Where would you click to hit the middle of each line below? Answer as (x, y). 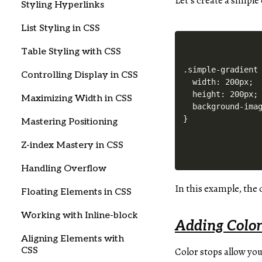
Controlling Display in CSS (80, 75)
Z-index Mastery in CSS (72, 145)
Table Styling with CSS (71, 52)
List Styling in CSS (61, 28)
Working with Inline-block (80, 216)
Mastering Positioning (69, 122)
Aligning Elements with (73, 239)
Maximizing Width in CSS (77, 99)
